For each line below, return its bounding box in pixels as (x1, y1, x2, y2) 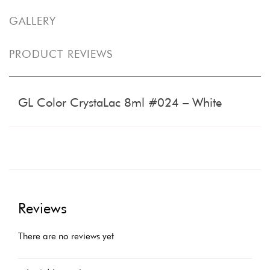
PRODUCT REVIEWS (9, 48, 113, 61)
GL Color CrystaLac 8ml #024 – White (18, 95, 222, 110)
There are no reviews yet (18, 231, 114, 242)
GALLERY (9, 14, 57, 28)
